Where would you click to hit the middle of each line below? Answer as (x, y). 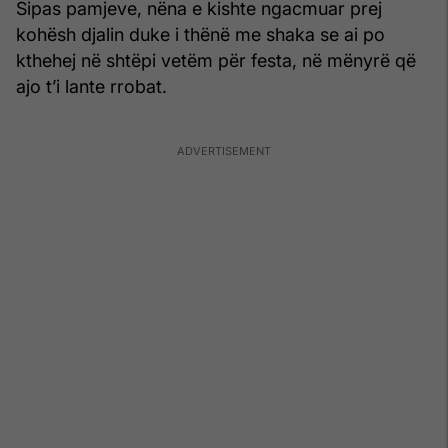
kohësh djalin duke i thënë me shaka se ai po (200, 34)
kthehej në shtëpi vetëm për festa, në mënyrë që (216, 60)
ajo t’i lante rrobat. (91, 86)
